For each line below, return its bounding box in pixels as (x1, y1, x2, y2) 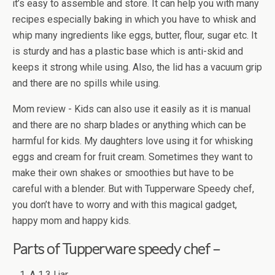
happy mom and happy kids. (12, 215, 131, 227)
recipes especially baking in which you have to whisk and (12, 14, 256, 25)
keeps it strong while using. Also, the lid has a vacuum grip (12, 61, 262, 73)
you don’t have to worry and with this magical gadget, (12, 199, 237, 211)
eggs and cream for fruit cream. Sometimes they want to (12, 151, 253, 163)
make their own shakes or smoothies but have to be (12, 167, 234, 179)
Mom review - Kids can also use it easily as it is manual (12, 103, 250, 115)
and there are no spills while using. (12, 77, 160, 89)
